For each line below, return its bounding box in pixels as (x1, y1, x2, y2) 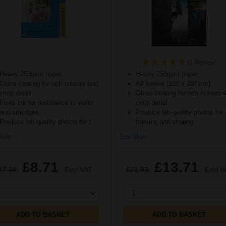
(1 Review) (187, 59, 217, 67)
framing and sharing (136, 118, 193, 126)
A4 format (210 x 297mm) (136, 80, 210, 88)
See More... (120, 133, 154, 141)
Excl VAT (64, 165, 92, 174)
